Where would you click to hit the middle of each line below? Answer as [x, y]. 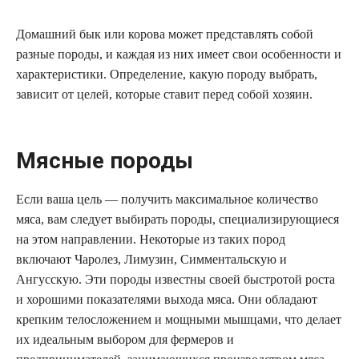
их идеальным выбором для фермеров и [125, 340]
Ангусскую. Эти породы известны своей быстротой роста [175, 280]
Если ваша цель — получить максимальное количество [167, 200]
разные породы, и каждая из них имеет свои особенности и [179, 54]
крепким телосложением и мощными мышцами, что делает [179, 320]
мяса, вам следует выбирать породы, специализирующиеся [177, 220]
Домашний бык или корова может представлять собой [165, 34]
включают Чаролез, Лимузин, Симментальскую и [151, 260]
